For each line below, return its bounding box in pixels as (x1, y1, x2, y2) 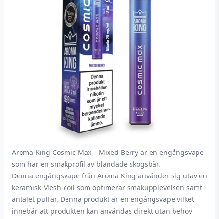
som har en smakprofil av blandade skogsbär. (12, 159, 160, 169)
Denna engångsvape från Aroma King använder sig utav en (12, 171, 207, 180)
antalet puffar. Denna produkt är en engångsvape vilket (12, 195, 194, 204)
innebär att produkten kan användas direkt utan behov (12, 206, 192, 216)
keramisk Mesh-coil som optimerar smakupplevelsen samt (12, 183, 202, 192)
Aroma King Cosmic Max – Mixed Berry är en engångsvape (12, 148, 204, 157)
